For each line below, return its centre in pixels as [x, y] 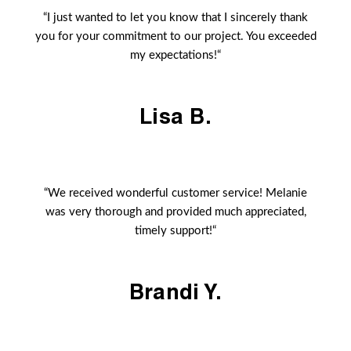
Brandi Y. [175, 292]
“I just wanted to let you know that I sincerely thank [175, 18]
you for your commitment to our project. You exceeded [175, 37]
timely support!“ [175, 231]
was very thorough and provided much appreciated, [175, 212]
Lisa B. [175, 116]
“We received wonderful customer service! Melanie [175, 194]
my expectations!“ [175, 56]
